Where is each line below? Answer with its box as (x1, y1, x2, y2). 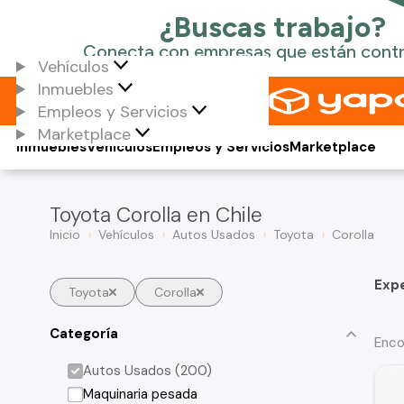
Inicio (50, 226, 80, 243)
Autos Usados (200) (83, 362, 213, 380)
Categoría (50, 324, 118, 343)
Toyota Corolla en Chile (50, 201, 262, 228)
